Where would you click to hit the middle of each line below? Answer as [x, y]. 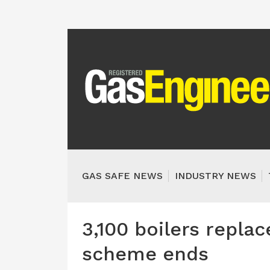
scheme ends [145, 254]
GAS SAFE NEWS [122, 176]
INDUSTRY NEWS [215, 176]
